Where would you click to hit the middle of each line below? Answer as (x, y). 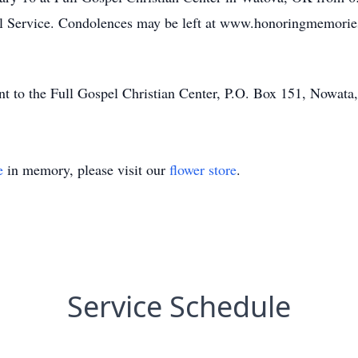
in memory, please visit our (86, 169)
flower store (203, 169)
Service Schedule (179, 306)
